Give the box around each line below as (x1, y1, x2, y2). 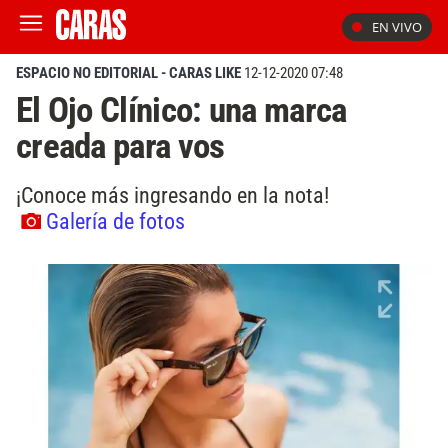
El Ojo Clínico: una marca (16, 89, 347, 131)
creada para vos (16, 125, 225, 167)
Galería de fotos (46, 207, 185, 234)
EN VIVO (372, 18, 422, 36)
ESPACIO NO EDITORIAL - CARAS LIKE (16, 64, 241, 82)
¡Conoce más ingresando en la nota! (16, 181, 329, 208)
